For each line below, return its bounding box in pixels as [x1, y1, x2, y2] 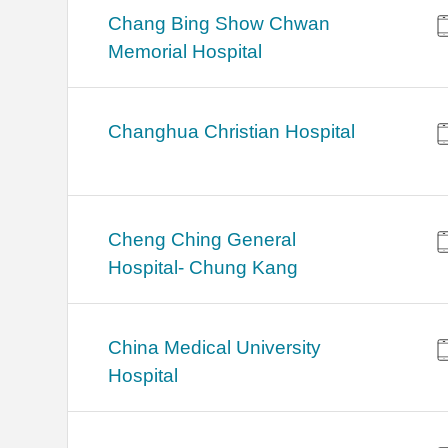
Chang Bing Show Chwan [108, 13, 331, 35]
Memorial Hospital [108, 41, 263, 63]
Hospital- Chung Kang [108, 257, 299, 279]
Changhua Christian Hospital [108, 121, 356, 143]
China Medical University [108, 337, 322, 359]
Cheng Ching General [108, 229, 297, 251]
